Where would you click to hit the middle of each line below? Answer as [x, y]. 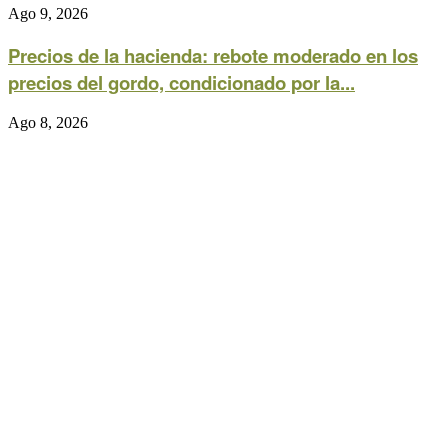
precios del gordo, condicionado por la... [181, 82]
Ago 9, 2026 [48, 13]
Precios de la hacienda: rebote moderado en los [213, 55]
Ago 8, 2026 [48, 123]
